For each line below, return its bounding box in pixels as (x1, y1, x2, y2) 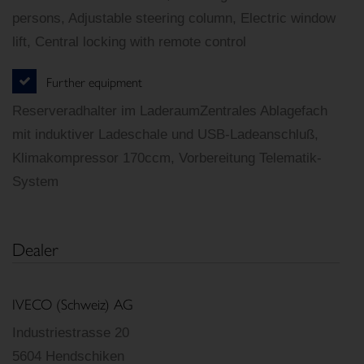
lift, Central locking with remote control (12, 34, 246, 50)
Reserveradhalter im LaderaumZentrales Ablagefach (12, 103, 327, 119)
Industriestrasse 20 (12, 325, 129, 341)
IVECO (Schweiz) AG (12, 293, 133, 314)
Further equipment (45, 71, 142, 91)
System (12, 174, 58, 190)
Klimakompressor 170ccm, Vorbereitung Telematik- (12, 150, 322, 167)
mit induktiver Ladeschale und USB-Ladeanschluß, (12, 127, 318, 143)
